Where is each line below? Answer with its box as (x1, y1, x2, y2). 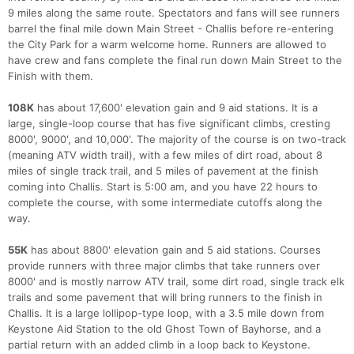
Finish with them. (8, 70, 93, 83)
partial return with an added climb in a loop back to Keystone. (8, 338, 311, 352)
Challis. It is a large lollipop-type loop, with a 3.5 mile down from (8, 307, 324, 320)
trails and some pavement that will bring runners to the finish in (8, 291, 322, 304)
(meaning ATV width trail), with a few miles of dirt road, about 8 (8, 149, 322, 162)
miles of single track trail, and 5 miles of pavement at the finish (8, 164, 318, 178)
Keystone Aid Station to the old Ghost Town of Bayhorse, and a (8, 322, 321, 336)
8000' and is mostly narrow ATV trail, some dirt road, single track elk (8, 275, 345, 288)
